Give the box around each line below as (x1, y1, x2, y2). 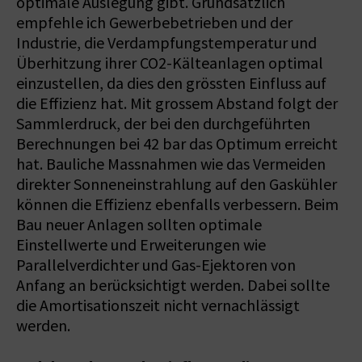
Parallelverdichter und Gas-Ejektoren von (16, 255, 296, 276)
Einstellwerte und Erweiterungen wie (16, 234, 266, 255)
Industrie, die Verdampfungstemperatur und (16, 32, 317, 53)
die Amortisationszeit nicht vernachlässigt (16, 295, 300, 316)
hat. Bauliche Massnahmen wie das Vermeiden (16, 154, 326, 175)
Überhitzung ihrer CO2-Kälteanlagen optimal (16, 53, 323, 74)
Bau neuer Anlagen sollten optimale (16, 214, 262, 235)
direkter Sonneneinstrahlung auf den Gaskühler (16, 174, 337, 195)
